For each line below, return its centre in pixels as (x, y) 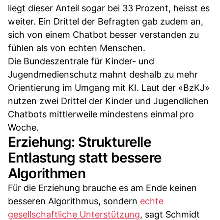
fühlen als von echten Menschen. (77, 48)
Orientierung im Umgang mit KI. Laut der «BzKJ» (109, 87)
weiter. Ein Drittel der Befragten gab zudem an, (106, 21)
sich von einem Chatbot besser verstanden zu (103, 34)
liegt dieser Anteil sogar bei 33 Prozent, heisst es (109, 8)
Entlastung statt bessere (85, 157)
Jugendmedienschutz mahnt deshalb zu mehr (103, 74)
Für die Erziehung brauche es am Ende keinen (102, 188)
